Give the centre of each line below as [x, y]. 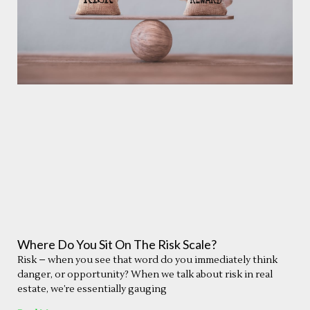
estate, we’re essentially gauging [92, 290]
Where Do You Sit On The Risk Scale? [117, 245]
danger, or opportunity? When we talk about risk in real [145, 275]
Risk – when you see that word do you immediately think [147, 261]
